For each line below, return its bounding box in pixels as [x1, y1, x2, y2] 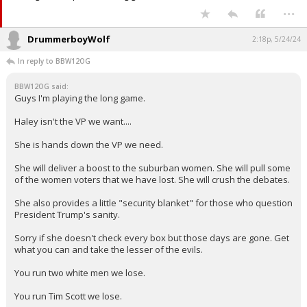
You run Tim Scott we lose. [14, 290, 122, 302]
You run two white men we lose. [14, 267, 145, 279]
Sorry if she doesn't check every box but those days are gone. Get [14, 232, 289, 244]
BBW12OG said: [14, 82, 69, 91]
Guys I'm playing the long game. [14, 92, 145, 104]
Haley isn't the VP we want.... [14, 115, 132, 127]
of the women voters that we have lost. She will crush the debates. [14, 173, 290, 186]
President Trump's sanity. [14, 208, 120, 221]
